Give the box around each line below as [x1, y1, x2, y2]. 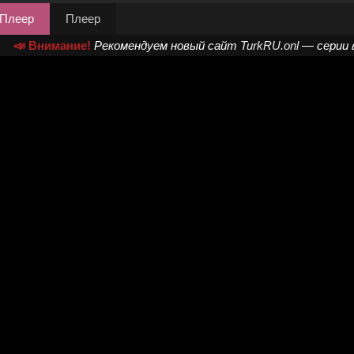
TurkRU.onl [239, 39, 299, 52]
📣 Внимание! [13, 39, 91, 52]
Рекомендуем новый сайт [93, 39, 240, 52]
